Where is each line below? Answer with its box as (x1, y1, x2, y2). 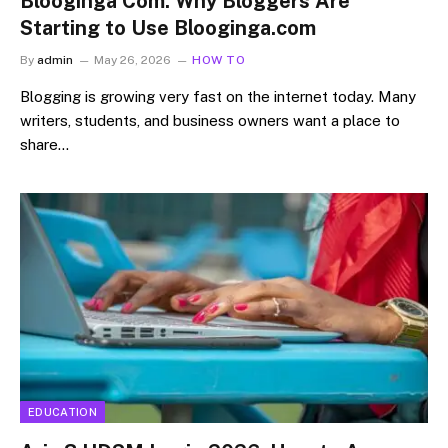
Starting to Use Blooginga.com (20, 16, 316, 40)
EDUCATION (28, 405, 97, 418)
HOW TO (192, 53, 246, 67)
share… (20, 136, 69, 153)
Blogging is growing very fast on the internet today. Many (20, 88, 416, 105)
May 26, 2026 (94, 53, 171, 67)
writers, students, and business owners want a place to (20, 112, 400, 129)
